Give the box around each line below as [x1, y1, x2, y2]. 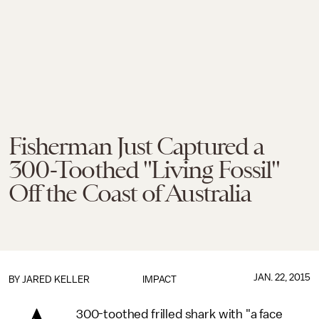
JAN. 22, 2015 [253, 272, 310, 283]
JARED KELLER [22, 274, 90, 285]
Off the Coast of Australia [9, 179, 251, 207]
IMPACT [142, 274, 177, 285]
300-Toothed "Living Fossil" [9, 155, 280, 184]
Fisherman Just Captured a [9, 132, 263, 160]
